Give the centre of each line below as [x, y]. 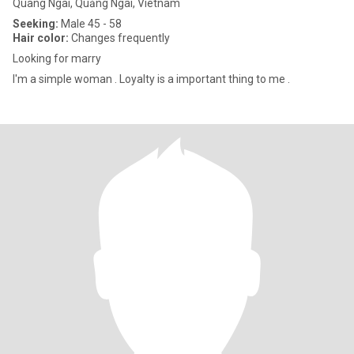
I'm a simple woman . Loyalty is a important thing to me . [151, 79]
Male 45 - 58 [90, 24]
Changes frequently [119, 38]
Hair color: [41, 38]
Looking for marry [57, 58]
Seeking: [36, 24]
